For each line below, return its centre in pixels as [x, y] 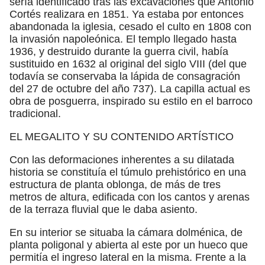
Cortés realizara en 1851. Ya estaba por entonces [127, 14]
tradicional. [35, 113]
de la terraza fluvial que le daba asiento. [104, 209]
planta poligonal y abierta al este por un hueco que [129, 245]
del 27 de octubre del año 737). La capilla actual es [130, 88]
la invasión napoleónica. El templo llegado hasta [123, 39]
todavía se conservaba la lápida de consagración [125, 76]
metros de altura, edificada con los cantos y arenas [130, 197]
